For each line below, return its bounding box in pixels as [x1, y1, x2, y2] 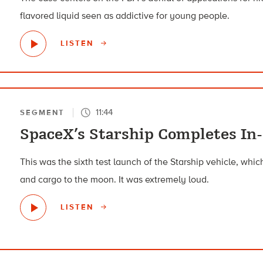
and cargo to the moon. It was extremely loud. [20, 173, 210, 185]
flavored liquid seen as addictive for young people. [20, 9, 230, 21]
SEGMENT [20, 107, 65, 117]
